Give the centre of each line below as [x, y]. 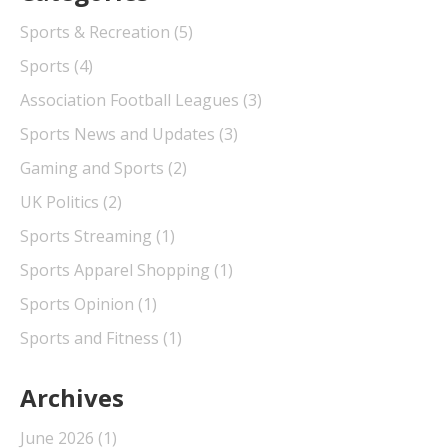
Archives [72, 397]
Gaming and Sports [94, 167]
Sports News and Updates [119, 133]
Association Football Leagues [131, 99]
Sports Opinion [79, 303]
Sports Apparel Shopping [117, 269]
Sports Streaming [88, 235]
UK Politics [61, 201]
